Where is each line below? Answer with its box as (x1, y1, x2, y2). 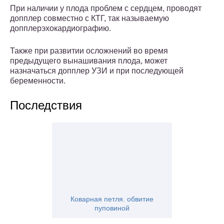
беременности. (10, 76, 65, 85)
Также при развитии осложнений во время (10, 46, 168, 55)
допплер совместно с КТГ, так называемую (10, 14, 169, 23)
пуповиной (94, 204, 129, 212)
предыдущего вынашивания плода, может (10, 56, 167, 65)
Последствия (10, 98, 82, 112)
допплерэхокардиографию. (10, 24, 111, 33)
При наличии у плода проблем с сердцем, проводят (10, 4, 201, 13)
